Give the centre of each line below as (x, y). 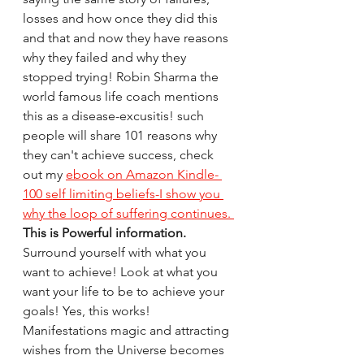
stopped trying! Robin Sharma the (122, 77)
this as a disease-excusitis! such (115, 116)
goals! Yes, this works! (88, 311)
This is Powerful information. (104, 233)
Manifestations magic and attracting (128, 330)
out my (44, 174)
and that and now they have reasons (127, 38)
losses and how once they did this (122, 18)
